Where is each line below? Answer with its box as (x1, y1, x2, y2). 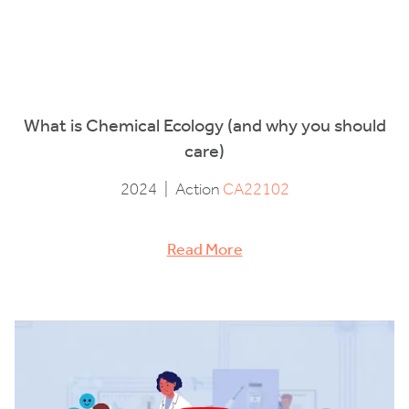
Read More (166, 239, 243, 259)
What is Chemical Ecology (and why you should (23, 113, 386, 136)
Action (174, 179, 223, 199)
